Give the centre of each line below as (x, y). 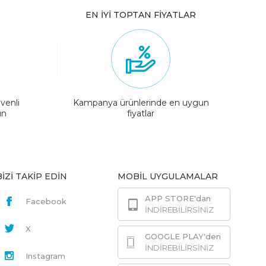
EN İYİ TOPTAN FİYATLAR (141, 15)
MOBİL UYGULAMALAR (168, 177)
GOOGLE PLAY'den (183, 237)
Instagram (45, 256)
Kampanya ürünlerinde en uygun (141, 103)
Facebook (46, 202)
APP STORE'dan (178, 199)
